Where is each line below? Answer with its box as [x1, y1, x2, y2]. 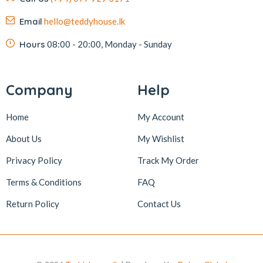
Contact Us [137, 198, 181, 209]
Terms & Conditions [6, 177, 82, 187]
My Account [137, 112, 184, 122]
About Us [6, 133, 42, 144]
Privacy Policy [6, 155, 62, 166]
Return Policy [6, 198, 59, 209]
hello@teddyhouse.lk [44, 16, 125, 26]
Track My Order [137, 155, 199, 166]
